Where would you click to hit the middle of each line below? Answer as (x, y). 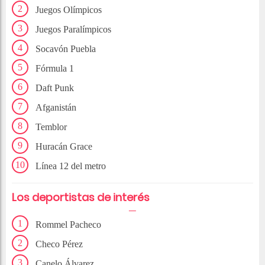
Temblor (51, 127)
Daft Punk (55, 88)
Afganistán (56, 108)
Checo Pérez (59, 244)
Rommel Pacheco (68, 225)
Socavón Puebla (66, 49)
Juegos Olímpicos (69, 10)
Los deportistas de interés (83, 198)
